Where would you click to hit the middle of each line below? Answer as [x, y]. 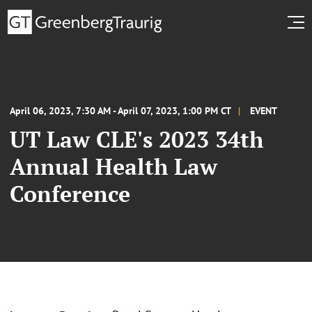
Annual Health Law [114, 166]
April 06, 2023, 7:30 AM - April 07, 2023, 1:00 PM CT [120, 110]
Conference [70, 193]
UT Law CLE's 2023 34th [136, 139]
